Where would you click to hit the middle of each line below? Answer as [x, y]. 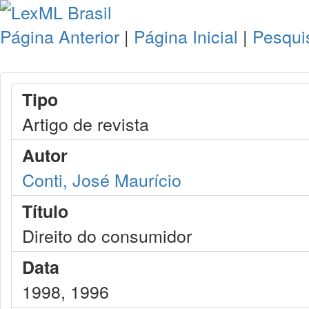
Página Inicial [186, 36]
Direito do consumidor [107, 235]
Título [45, 211]
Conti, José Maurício [102, 179]
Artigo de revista [86, 123]
